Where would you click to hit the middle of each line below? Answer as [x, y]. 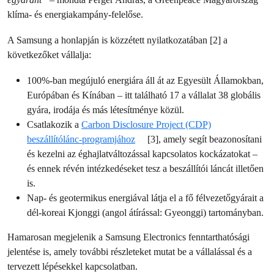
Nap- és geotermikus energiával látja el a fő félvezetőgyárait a [145, 198]
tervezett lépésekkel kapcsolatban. [72, 266]
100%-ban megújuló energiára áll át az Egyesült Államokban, [145, 80]
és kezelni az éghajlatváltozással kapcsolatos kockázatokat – [142, 154]
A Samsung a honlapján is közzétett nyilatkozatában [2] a [117, 40]
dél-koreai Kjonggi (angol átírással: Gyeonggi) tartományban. [145, 213]
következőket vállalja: [49, 55]
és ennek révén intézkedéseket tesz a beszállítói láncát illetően [145, 168]
